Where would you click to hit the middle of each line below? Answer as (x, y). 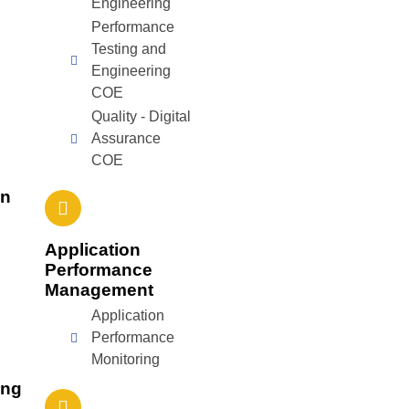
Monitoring (125, 359)
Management (100, 290)
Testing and (128, 49)
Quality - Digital (141, 116)
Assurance (126, 138)
